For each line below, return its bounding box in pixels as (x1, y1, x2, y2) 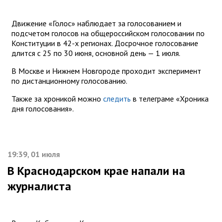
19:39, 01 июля (7, 149, 60, 160)
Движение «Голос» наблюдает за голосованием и (11, 18, 181, 29)
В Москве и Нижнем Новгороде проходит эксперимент (11, 66, 201, 76)
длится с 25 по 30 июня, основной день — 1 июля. (11, 48, 182, 58)
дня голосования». (11, 104, 74, 114)
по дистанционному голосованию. (11, 76, 129, 86)
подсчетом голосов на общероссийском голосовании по (11, 28, 205, 39)
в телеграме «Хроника (131, 94, 209, 104)
